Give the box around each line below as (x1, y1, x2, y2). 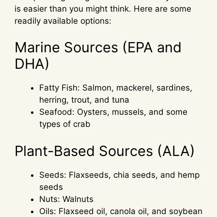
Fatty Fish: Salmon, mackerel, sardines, (39, 83, 192, 93)
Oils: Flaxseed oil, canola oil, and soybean (39, 206, 202, 216)
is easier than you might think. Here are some (15, 3, 191, 14)
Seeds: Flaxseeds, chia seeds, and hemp (39, 170, 200, 180)
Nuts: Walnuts (39, 194, 93, 204)
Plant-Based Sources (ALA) (15, 142, 195, 159)
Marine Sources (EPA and (15, 39, 182, 56)
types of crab (39, 119, 91, 129)
